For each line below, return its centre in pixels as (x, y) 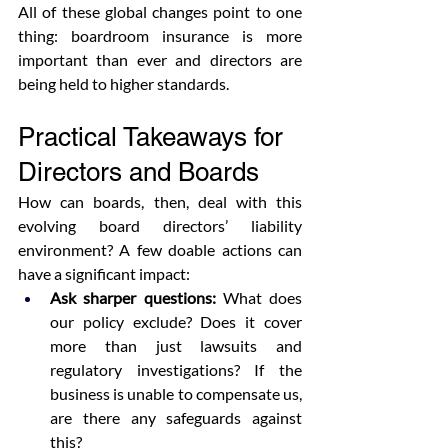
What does (258, 297)
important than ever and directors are (160, 59)
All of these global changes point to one (160, 11)
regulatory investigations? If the (176, 369)
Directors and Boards (138, 172)
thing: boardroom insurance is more (160, 35)
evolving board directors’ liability (160, 225)
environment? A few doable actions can (160, 249)
